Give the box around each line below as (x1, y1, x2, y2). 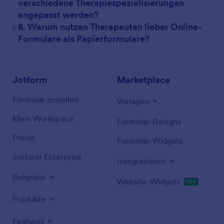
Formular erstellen (12, 94, 78, 104)
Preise (12, 132, 35, 142)
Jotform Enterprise (12, 151, 81, 161)
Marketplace (117, 74, 170, 85)
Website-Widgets (117, 176, 180, 186)
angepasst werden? (18, 9, 98, 20)
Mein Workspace (12, 113, 73, 123)
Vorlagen (117, 96, 149, 106)
